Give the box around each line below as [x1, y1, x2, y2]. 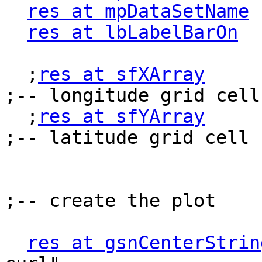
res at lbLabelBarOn [27, 22, 238, 43]
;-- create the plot [5, 190, 216, 212]
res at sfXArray [38, 64, 205, 85]
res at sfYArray [38, 106, 205, 127]
